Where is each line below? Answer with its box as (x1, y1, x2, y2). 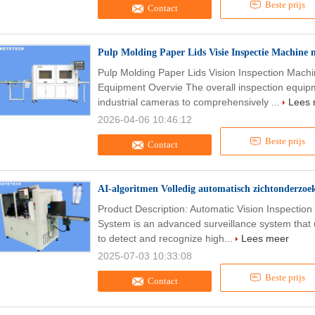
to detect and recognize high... (98, 233, 236, 244)
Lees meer (241, 233, 289, 244)
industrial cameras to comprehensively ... (98, 96, 283, 108)
